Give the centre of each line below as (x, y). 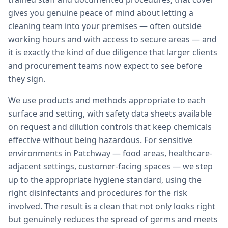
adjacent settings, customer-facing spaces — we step (110, 166)
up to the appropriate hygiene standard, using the (105, 180)
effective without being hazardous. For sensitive (100, 140)
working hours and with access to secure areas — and (112, 39)
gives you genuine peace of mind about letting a (101, 13)
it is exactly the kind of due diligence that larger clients (113, 52)
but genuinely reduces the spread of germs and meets (113, 219)
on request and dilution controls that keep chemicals (110, 127)
